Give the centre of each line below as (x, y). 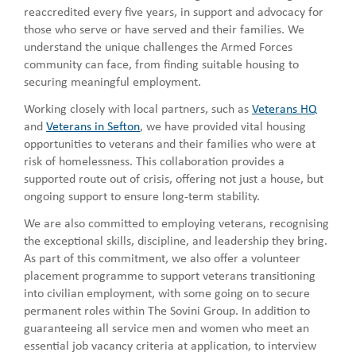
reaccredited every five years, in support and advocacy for (174, 11)
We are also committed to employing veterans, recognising (176, 222)
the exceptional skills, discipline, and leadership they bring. (176, 240)
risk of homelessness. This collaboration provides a (154, 160)
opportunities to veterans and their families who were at (170, 143)
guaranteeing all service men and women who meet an (166, 327)
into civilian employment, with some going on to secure (167, 292)
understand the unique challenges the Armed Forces (158, 46)
